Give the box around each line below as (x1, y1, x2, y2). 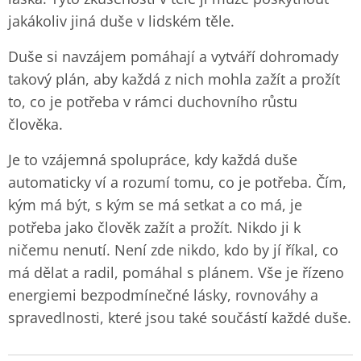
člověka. (8, 114, 63, 134)
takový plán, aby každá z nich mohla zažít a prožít (8, 69, 340, 89)
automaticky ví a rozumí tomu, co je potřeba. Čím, (8, 172, 346, 192)
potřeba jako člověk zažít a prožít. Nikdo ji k (8, 218, 301, 237)
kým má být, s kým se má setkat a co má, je (8, 195, 302, 214)
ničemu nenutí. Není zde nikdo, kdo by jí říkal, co (8, 240, 338, 259)
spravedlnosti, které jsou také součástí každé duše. (8, 308, 351, 327)
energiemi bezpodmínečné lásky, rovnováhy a (8, 285, 318, 305)
